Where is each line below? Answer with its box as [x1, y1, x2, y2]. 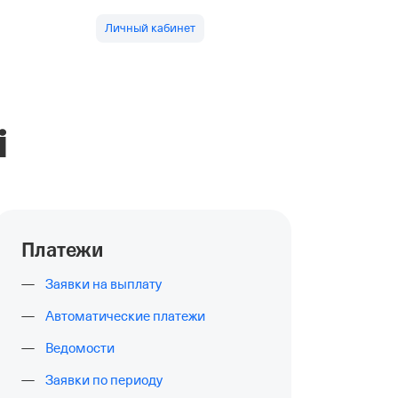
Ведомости [45, 341, 115, 355]
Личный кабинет [105, 21, 195, 35]
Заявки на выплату [45, 277, 162, 291]
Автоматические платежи [45, 309, 205, 323]
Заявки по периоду [45, 373, 163, 387]
